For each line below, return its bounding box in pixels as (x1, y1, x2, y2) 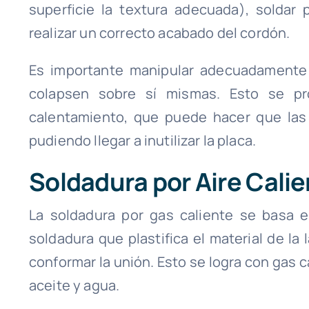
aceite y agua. (28, 275, 120, 295)
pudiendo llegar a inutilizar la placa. (28, 131, 257, 150)
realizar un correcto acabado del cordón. (28, 23, 290, 43)
